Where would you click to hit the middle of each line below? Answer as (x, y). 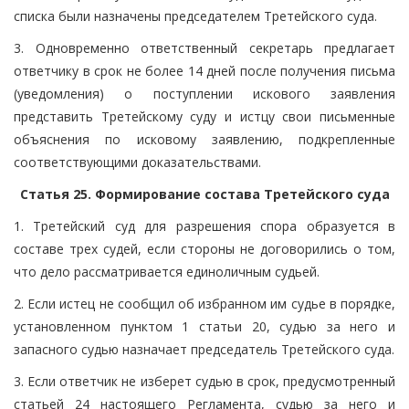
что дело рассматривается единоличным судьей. (167, 271)
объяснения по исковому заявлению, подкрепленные (204, 139)
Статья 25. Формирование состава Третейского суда (204, 194)
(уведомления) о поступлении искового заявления (204, 93)
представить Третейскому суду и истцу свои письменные (204, 116)
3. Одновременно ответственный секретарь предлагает (204, 47)
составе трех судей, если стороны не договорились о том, (204, 248)
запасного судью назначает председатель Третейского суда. (204, 349)
